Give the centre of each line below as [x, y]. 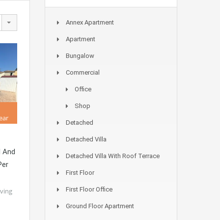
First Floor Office [89, 189]
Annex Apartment [90, 22]
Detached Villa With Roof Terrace [113, 156]
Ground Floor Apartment [100, 206]
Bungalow [80, 56]
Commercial [83, 72]
